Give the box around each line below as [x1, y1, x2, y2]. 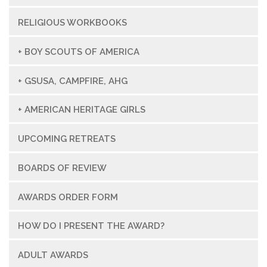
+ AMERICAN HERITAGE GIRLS [18, 104, 145, 116]
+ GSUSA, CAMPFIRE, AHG [18, 75, 128, 86]
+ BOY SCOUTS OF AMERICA [18, 46, 139, 57]
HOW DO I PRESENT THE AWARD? [18, 221, 164, 232]
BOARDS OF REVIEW [18, 162, 107, 173]
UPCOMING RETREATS [18, 133, 116, 145]
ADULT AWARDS [18, 250, 88, 261]
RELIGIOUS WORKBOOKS [18, 17, 127, 29]
